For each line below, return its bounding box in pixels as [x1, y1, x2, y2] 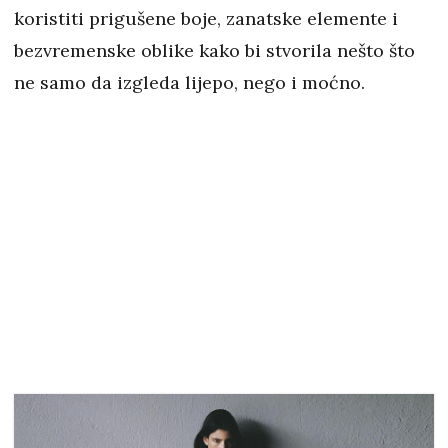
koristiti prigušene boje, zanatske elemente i [14, 7, 398, 31]
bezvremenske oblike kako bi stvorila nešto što [14, 39, 415, 63]
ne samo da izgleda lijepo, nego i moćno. [14, 71, 370, 95]
